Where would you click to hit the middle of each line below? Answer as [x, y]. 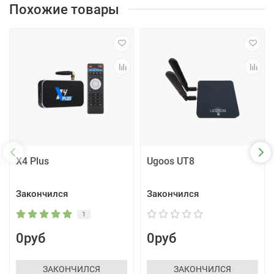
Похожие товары [64, 9]
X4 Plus [32, 161]
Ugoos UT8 [171, 161]
